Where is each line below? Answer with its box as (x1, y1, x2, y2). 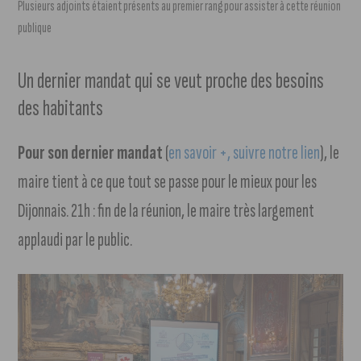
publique (18, 19, 52, 36)
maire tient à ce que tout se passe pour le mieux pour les (18, 169, 317, 193)
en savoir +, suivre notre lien (168, 140, 321, 164)
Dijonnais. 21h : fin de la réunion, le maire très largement (18, 198, 315, 222)
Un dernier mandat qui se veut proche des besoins (18, 66, 325, 95)
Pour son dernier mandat (18, 140, 164, 164)
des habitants (18, 93, 104, 122)
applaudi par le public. (18, 227, 133, 251)
